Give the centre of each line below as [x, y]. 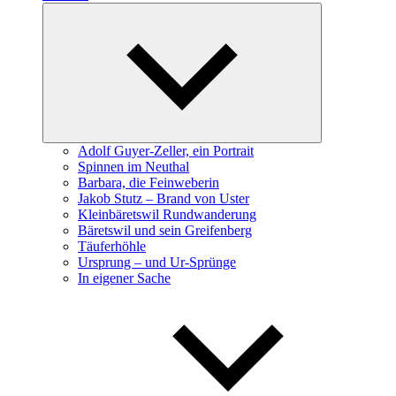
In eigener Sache [124, 278]
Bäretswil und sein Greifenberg [165, 230]
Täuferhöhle [112, 246]
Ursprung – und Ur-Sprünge [157, 262]
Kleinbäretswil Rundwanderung [167, 214]
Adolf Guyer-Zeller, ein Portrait [166, 151]
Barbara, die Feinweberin [148, 183]
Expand [333, 11]
